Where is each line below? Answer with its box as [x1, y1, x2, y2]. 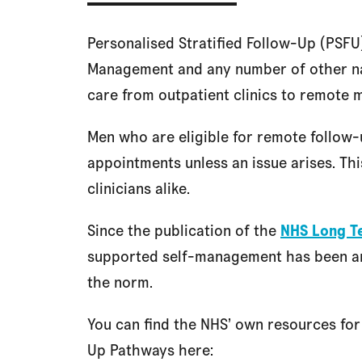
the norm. [87, 271, 153, 293]
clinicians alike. [87, 178, 190, 199]
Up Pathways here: [87, 339, 213, 360]
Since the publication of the [87, 220, 280, 241]
